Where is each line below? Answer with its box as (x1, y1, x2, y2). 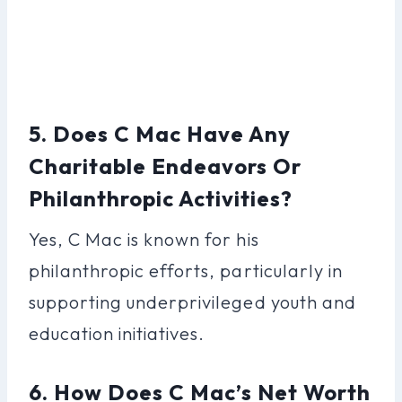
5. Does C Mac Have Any (29, 119, 292, 147)
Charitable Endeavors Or (29, 152, 302, 179)
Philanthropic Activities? (29, 184, 293, 212)
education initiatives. (29, 321, 205, 345)
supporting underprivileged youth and (29, 290, 356, 313)
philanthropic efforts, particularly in (29, 258, 343, 282)
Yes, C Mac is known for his (29, 227, 259, 250)
